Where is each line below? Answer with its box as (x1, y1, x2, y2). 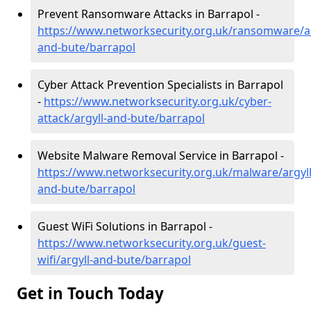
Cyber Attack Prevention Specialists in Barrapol (37, 77, 283, 92)
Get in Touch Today (17, 283, 168, 304)
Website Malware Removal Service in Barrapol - (37, 148, 284, 163)
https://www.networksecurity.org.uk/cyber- (44, 94, 271, 109)
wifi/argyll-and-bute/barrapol (37, 252, 191, 267)
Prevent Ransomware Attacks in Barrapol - (37, 6, 260, 22)
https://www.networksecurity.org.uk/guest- (37, 235, 266, 251)
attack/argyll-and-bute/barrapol (37, 110, 205, 126)
